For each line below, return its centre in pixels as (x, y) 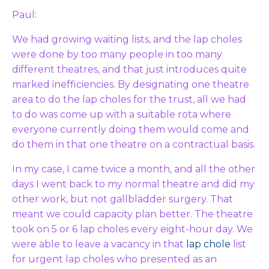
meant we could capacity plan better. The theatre (132, 214)
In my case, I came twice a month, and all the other (134, 169)
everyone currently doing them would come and (131, 129)
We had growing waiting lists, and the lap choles (127, 39)
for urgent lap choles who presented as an (114, 259)
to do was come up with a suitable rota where (122, 114)
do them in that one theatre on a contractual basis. (134, 144)
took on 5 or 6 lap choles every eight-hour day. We (132, 229)
